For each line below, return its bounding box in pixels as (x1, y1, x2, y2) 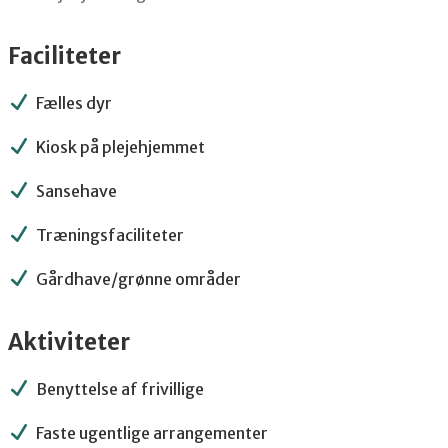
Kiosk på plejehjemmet (35, 137, 205, 158)
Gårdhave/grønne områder (35, 269, 241, 290)
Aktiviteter (7, 328, 130, 357)
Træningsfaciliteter (35, 225, 184, 246)
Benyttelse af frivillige (35, 379, 204, 400)
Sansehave (35, 181, 117, 202)
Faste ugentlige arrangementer (35, 423, 268, 444)
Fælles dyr (35, 93, 112, 114)
